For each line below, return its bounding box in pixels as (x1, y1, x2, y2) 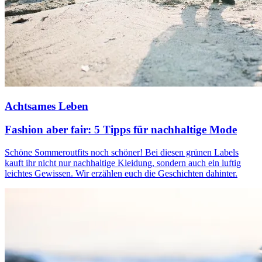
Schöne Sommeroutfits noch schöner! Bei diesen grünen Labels (5, 147, 239, 157)
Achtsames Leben (5, 99, 88, 112)
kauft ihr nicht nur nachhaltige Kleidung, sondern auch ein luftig (5, 157, 241, 168)
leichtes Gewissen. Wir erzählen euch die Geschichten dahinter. (5, 168, 237, 178)
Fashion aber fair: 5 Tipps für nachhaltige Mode (5, 123, 237, 136)
